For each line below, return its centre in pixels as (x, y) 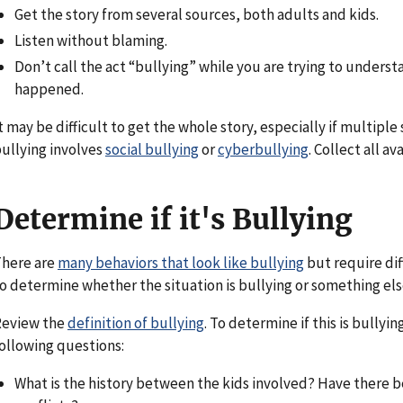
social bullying (152, 150)
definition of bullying (136, 323)
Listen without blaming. (91, 41)
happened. (49, 90)
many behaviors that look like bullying (181, 263)
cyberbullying (263, 150)
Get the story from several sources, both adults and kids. (197, 14)
